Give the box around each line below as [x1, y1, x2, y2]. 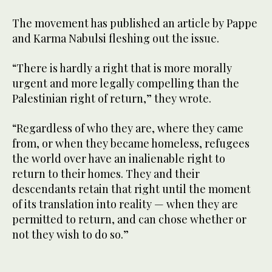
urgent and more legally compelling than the [12, 75, 239, 90]
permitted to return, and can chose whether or [12, 211, 246, 226]
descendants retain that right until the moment [12, 181, 251, 196]
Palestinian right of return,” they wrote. [12, 90, 211, 106]
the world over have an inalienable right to [12, 151, 225, 166]
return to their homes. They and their [12, 166, 200, 181]
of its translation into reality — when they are [12, 196, 238, 211]
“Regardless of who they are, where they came [12, 120, 243, 135]
